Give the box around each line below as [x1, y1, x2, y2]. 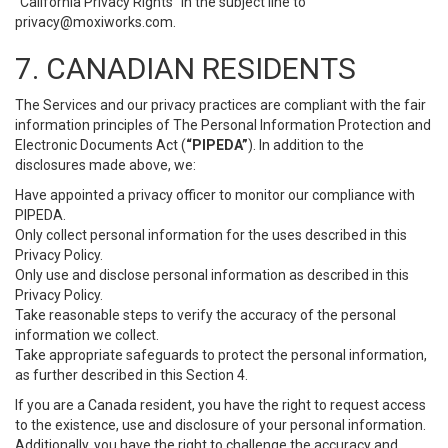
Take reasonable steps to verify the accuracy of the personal [15, 307, 396, 323]
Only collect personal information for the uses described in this [15, 227, 407, 243]
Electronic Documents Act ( [15, 137, 186, 153]
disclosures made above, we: [15, 157, 196, 173]
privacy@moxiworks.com [15, 14, 173, 30]
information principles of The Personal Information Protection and [15, 117, 431, 133]
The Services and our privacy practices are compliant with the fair [15, 97, 426, 113]
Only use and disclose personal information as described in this [15, 267, 409, 283]
